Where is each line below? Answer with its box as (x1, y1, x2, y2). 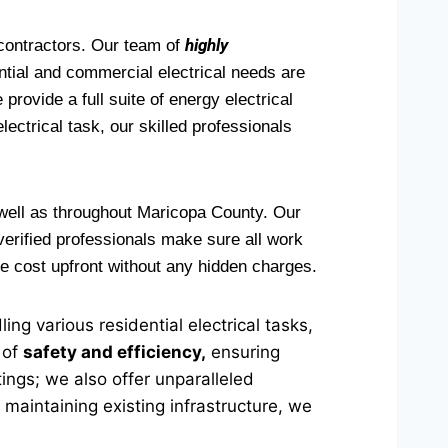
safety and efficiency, (23, 342, 206, 362)
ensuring (206, 342, 280, 362)
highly (185, 35, 228, 55)
